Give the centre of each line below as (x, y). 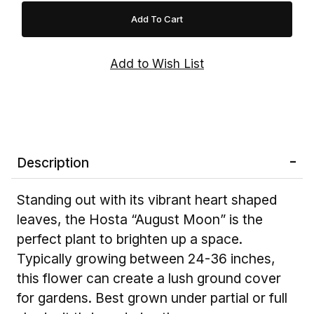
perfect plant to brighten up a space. (130, 239)
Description (53, 162)
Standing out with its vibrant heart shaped (147, 199)
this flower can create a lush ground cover (149, 278)
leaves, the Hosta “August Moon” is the (140, 219)
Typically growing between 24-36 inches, (146, 258)
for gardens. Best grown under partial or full (152, 298)
